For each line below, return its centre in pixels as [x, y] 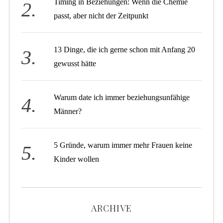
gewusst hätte [75, 63]
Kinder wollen [77, 159]
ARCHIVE [111, 208]
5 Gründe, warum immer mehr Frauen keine [123, 145]
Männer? [68, 111]
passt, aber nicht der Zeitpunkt [101, 15]
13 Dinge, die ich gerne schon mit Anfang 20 [125, 49]
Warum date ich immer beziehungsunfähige [122, 97]
